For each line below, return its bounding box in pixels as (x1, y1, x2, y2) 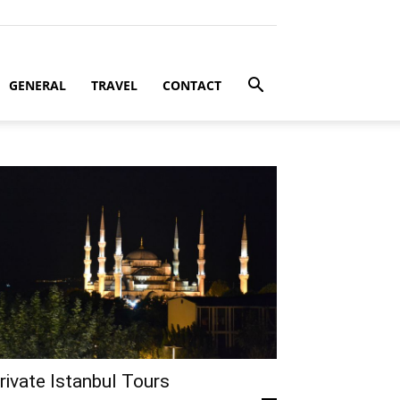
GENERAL (9, 77, 66, 94)
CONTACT (162, 77, 221, 94)
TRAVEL (91, 77, 137, 94)
